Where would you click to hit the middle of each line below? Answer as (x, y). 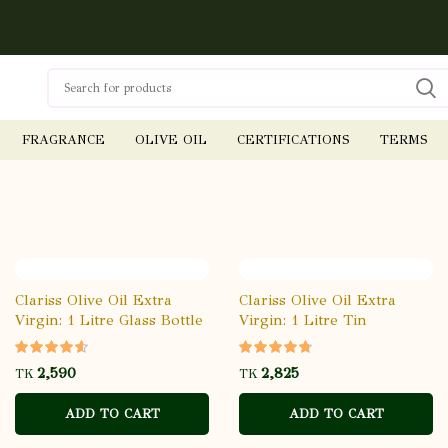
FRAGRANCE (63, 139)
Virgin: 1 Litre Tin (303, 320)
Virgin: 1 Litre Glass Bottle (109, 320)
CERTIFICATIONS (293, 139)
